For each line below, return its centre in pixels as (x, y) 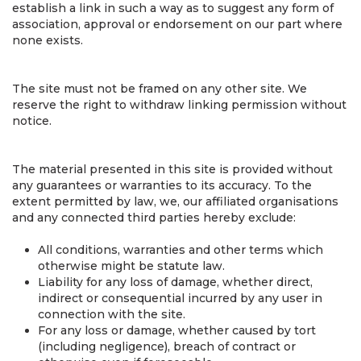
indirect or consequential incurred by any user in (180, 298)
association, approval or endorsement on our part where (177, 24)
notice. (32, 121)
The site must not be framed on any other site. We (160, 89)
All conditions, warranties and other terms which (180, 250)
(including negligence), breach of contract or (167, 346)
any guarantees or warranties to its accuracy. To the (162, 185)
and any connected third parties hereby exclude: (154, 218)
